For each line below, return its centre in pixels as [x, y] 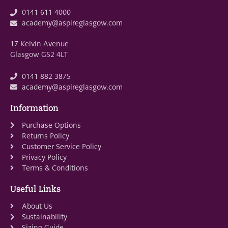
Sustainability [44, 217]
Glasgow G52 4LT [39, 55]
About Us [37, 206]
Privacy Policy [44, 157]
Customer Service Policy [61, 146]
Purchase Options [51, 125]
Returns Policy [45, 136]
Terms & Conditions [55, 168]
